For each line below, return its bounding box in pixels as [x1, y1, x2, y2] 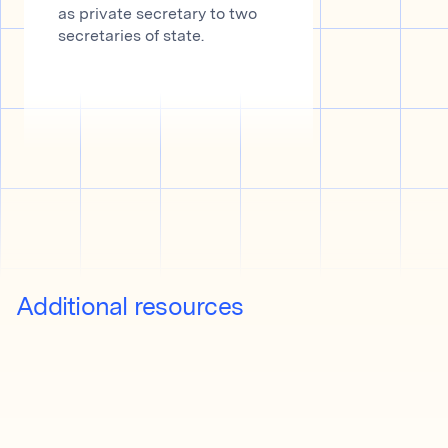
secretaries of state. [58, 29, 204, 45]
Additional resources [16, 296, 243, 321]
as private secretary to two [58, 7, 257, 23]
